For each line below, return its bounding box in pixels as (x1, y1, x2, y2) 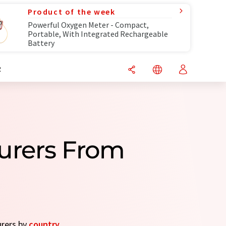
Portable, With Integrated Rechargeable (28, 29, 168, 39)
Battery (28, 38, 54, 48)
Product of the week (28, 7, 116, 17)
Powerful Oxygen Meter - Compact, (28, 20, 149, 30)
